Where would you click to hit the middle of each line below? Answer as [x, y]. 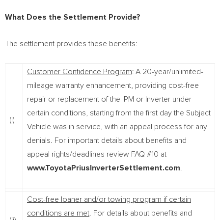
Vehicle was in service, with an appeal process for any [117, 127]
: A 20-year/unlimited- [168, 72]
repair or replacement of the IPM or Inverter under [109, 99]
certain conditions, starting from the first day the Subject [119, 113]
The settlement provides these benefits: [71, 44]
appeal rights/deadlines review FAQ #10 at [97, 154]
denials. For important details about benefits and [107, 140]
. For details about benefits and [141, 213]
